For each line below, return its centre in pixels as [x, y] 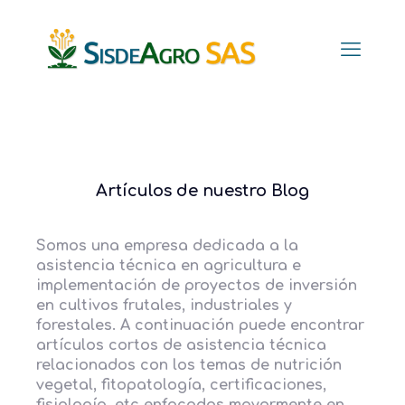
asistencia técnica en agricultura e [169, 266]
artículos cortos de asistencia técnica [181, 345]
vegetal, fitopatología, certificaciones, [181, 385]
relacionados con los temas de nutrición [189, 365]
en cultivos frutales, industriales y [164, 306]
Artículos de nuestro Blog [202, 191]
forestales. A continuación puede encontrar [200, 325]
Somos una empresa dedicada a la [167, 246]
